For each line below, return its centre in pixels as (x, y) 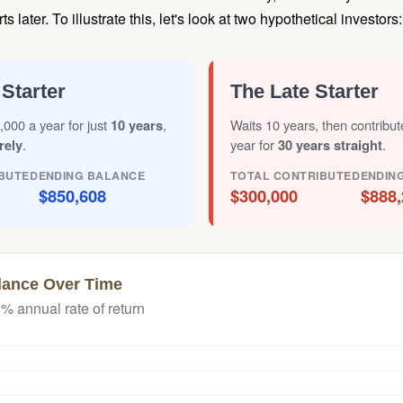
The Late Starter (304, 91)
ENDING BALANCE (92, 175)
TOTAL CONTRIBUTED (296, 175)
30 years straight (330, 144)
